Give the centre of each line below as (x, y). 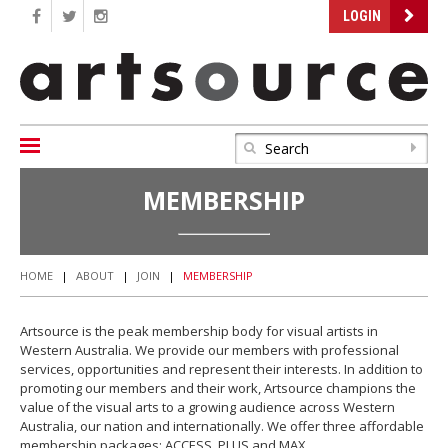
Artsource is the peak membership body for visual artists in (199, 330)
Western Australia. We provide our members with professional (209, 349)
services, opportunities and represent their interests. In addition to (221, 368)
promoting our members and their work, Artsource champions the (218, 387)
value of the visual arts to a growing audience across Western (207, 406)
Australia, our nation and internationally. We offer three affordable (222, 425)
